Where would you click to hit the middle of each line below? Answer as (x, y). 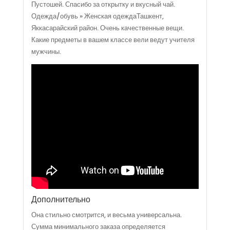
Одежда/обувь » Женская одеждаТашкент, (97, 16)
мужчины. (46, 52)
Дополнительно (61, 200)
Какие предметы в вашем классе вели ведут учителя (113, 40)
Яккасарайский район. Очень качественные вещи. (107, 28)
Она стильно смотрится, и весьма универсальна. (106, 215)
